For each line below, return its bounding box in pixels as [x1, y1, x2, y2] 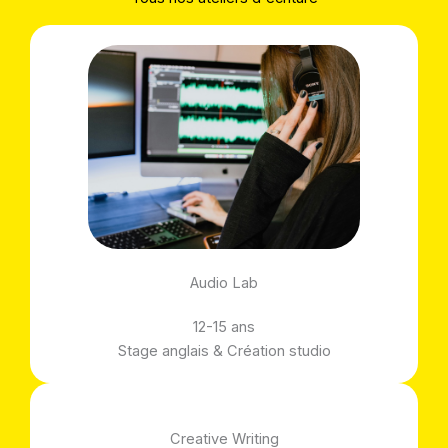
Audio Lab [190, 273, 258, 292]
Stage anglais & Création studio [117, 341, 331, 360]
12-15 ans [193, 317, 255, 336]
